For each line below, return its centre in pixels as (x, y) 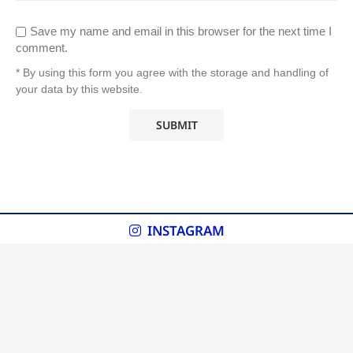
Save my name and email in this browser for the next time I (181, 31)
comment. (42, 47)
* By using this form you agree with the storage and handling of (172, 72)
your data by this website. (79, 89)
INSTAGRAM (186, 230)
